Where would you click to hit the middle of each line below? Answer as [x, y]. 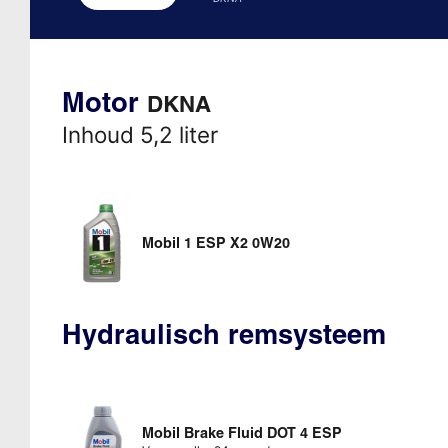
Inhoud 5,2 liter [139, 134]
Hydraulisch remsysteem [223, 333]
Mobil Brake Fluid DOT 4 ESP [241, 432]
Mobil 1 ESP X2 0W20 [215, 242]
